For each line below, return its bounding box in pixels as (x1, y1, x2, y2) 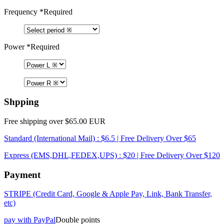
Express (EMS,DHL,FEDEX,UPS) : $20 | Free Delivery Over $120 (4, 151, 220, 160)
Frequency (4, 7, 37, 16)
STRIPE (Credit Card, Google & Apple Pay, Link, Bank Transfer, (4, 189, 212, 198)
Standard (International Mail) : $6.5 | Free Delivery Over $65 (4, 134, 196, 143)
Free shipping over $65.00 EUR (4, 117, 105, 126)
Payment (4, 169, 40, 180)
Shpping (4, 96, 39, 107)
